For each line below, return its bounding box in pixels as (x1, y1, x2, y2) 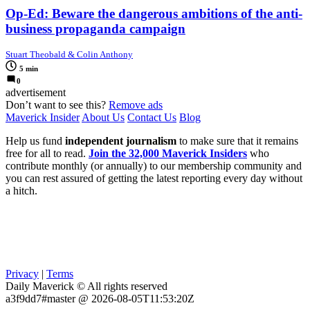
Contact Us (127, 111, 176, 124)
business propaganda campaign (6, 21, 185, 36)
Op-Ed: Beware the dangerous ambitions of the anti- (6, 6, 302, 21)
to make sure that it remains (176, 135, 298, 147)
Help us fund (6, 135, 65, 147)
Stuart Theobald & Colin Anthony (6, 49, 133, 60)
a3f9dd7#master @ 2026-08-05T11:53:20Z (6, 293, 194, 305)
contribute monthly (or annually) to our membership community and (6, 160, 302, 172)
